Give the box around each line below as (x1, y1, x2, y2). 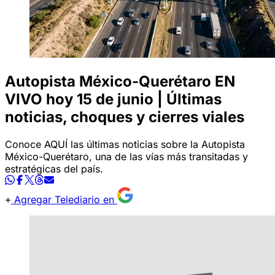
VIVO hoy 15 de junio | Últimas (5, 90, 222, 108)
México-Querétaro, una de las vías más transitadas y (5, 150, 248, 163)
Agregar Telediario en (11, 193, 117, 206)
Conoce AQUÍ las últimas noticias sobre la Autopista (5, 137, 245, 150)
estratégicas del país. (5, 162, 103, 175)
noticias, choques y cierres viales (5, 107, 244, 126)
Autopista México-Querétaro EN (5, 72, 235, 90)
